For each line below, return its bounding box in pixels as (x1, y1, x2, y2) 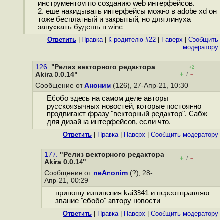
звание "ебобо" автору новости (55, 197, 160, 205)
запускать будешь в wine (37, 23, 123, 31)
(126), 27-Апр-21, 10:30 (111, 82, 190, 89)
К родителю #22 (108, 36, 156, 43)
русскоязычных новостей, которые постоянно (46, 102, 201, 110)
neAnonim (93, 169, 128, 177)
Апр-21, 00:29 (44, 177, 90, 184)
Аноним (84, 82, 111, 89)
